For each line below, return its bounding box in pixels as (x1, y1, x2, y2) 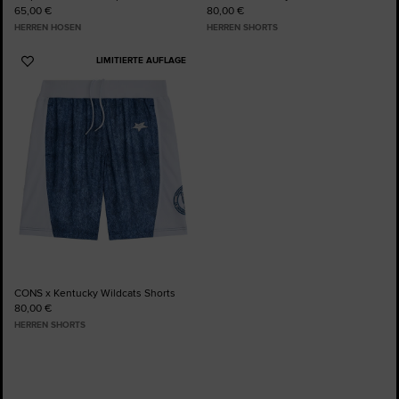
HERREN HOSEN (14, 20, 81, 34)
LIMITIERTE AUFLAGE (95, 53, 186, 67)
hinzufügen (26, 86, 89, 105)
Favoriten (26, 72, 78, 91)
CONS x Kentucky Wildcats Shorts (14, 285, 175, 300)
